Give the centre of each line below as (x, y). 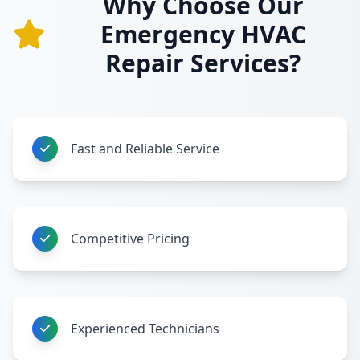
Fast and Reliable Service (145, 149)
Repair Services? (203, 63)
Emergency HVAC (203, 34)
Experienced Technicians (145, 329)
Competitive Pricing (130, 239)
